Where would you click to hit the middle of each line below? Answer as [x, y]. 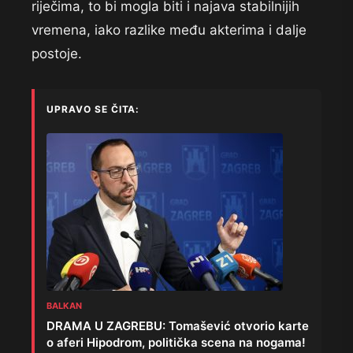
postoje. [57, 54]
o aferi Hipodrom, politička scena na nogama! [176, 343]
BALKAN [64, 306]
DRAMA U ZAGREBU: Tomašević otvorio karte [178, 326]
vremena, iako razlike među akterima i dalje [169, 30]
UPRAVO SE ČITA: [93, 110]
